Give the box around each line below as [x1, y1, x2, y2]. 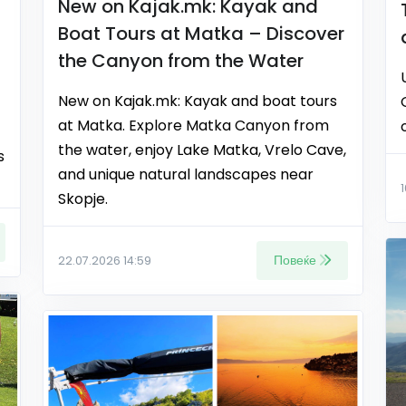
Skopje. [58, 188, 108, 210]
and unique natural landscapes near [58, 164, 314, 186]
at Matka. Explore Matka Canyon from [58, 115, 329, 137]
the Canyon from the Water [58, 48, 304, 74]
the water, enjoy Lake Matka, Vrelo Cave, [58, 140, 346, 161]
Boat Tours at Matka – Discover [58, 21, 344, 47]
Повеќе [274, 251, 316, 270]
